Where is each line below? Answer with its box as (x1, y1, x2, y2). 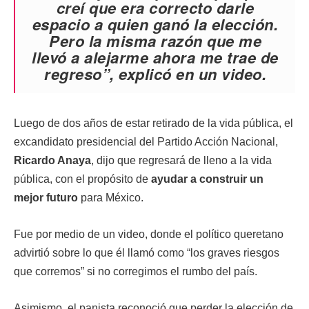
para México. (81, 192, 143, 203)
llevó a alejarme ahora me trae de (32, 46, 279, 68)
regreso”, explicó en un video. (44, 63, 266, 85)
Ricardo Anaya (14, 154, 91, 166)
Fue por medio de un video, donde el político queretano (14, 228, 283, 240)
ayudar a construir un (148, 173, 263, 185)
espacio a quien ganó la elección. (32, 13, 279, 35)
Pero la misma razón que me (49, 30, 261, 52)
